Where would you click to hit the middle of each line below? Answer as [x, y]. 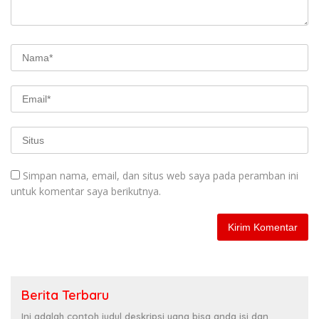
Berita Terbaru [65, 295]
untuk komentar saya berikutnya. [86, 191]
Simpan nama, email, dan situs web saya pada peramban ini [161, 175]
